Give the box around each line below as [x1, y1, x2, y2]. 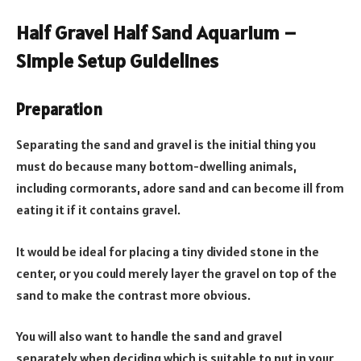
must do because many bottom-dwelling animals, [16, 158, 297, 174]
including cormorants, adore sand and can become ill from [16, 180, 344, 196]
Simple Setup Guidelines [16, 48, 218, 73]
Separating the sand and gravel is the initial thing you [16, 136, 316, 152]
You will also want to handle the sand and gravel [16, 328, 282, 345]
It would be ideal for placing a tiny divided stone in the [16, 243, 319, 259]
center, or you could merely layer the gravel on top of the [16, 264, 337, 281]
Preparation [16, 98, 102, 120]
